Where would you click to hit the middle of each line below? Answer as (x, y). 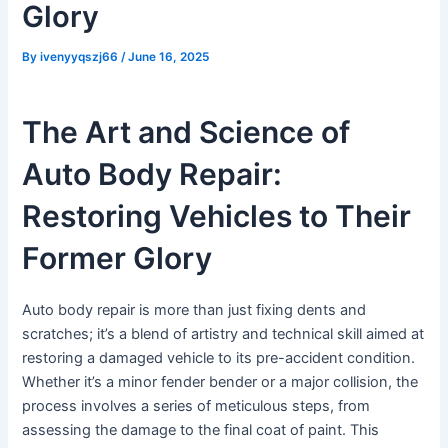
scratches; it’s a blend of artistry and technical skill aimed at (223, 334)
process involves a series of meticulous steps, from (196, 406)
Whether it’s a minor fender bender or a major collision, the (220, 382)
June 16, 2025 (169, 57)
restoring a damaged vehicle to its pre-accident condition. (219, 358)
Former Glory (117, 258)
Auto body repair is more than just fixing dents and (194, 310)
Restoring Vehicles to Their (217, 216)
